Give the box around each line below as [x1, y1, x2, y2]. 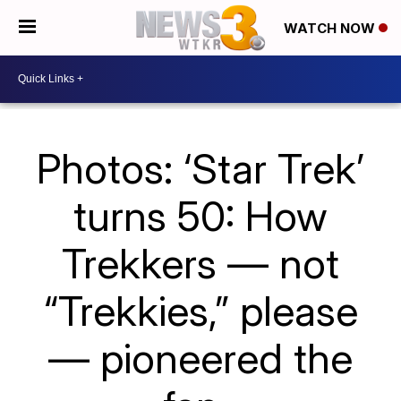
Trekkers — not [62, 237, 339, 288]
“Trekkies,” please [43, 285, 358, 336]
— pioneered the [48, 332, 353, 383]
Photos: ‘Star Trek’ [37, 142, 364, 193]
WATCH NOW [284, 20, 379, 38]
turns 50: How [73, 190, 328, 241]
